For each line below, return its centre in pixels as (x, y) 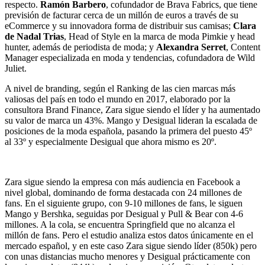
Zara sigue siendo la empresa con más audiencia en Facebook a (122, 182)
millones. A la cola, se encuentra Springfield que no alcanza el (120, 224)
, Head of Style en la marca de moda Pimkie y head (159, 36)
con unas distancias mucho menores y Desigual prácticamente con (127, 256)
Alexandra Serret (191, 47)
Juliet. (16, 68)
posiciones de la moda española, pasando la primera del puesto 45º (128, 131)
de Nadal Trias (34, 36)
